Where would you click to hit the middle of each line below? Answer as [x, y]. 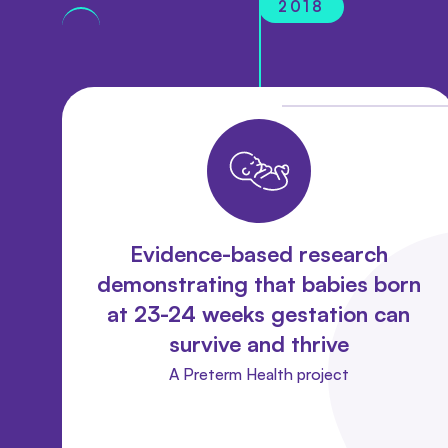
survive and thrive [258, 343]
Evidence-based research [258, 253]
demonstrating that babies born [258, 283]
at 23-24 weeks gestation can [259, 313]
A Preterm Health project [258, 373]
